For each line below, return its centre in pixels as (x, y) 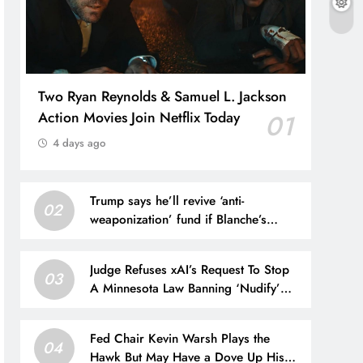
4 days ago (79, 143)
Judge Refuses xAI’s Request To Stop (190, 270)
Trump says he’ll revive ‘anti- (167, 201)
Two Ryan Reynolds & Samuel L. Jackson (163, 97)
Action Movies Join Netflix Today (139, 118)
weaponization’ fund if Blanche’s (179, 220)
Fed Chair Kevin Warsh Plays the (180, 339)
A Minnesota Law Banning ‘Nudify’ (186, 289)
